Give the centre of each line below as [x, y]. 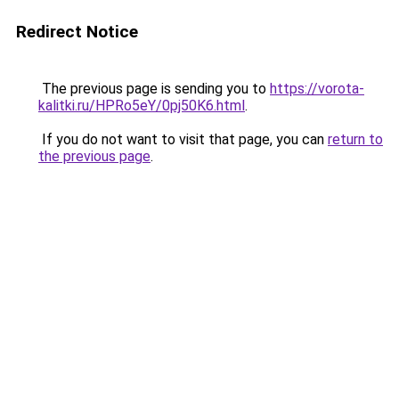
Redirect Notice [77, 32]
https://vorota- [317, 89]
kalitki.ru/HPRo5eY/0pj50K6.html [142, 106]
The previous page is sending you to [154, 89]
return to [355, 139]
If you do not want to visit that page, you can [183, 139]
